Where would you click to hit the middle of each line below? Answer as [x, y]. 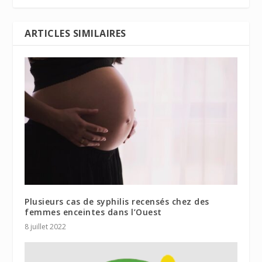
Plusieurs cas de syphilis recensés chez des [117, 201]
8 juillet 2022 [46, 226]
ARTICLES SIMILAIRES [75, 34]
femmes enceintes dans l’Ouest [93, 212]
